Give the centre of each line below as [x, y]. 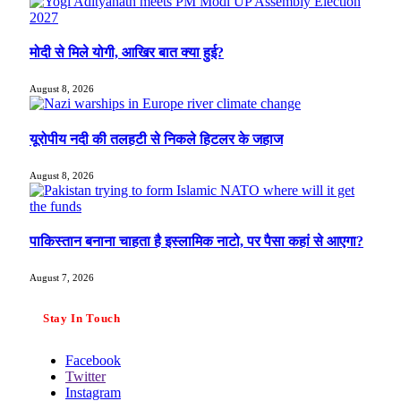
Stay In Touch [82, 319]
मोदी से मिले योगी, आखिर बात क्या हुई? [127, 53]
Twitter [85, 376]
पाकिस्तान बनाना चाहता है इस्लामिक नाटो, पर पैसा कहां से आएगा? [196, 242]
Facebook [93, 360]
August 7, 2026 [62, 278]
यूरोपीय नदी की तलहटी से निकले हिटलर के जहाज [156, 139]
